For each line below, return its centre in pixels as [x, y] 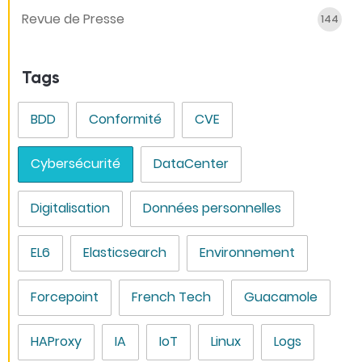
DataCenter [192, 164]
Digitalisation [71, 208]
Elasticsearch [125, 253]
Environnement [248, 253]
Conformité [126, 120]
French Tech [172, 297]
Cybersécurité [76, 164]
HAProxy [57, 342]
